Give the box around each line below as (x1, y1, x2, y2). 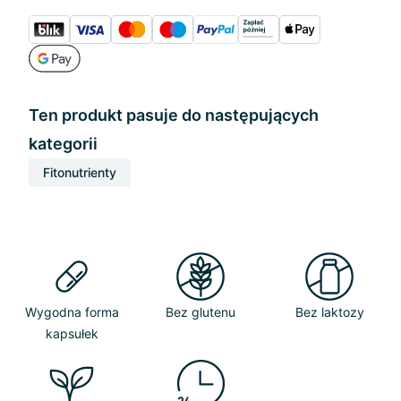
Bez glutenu (166, 304, 235, 320)
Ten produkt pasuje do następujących (29, 106, 319, 124)
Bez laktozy (294, 304, 364, 320)
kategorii (29, 134, 98, 153)
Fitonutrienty (43, 165, 116, 180)
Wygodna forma (24, 304, 119, 320)
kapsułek (45, 326, 98, 341)
